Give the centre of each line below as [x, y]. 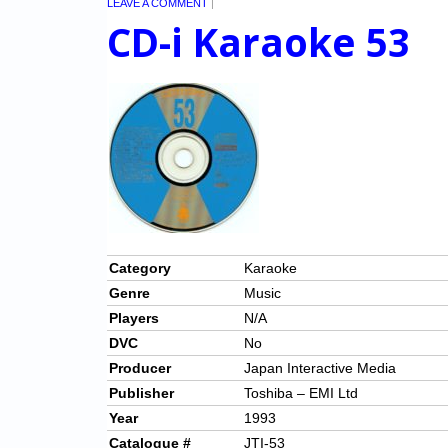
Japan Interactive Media [320, 368]
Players [134, 318]
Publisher [141, 393]
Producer [140, 368]
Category [140, 268]
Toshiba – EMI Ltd [301, 393]
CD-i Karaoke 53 [258, 42]
